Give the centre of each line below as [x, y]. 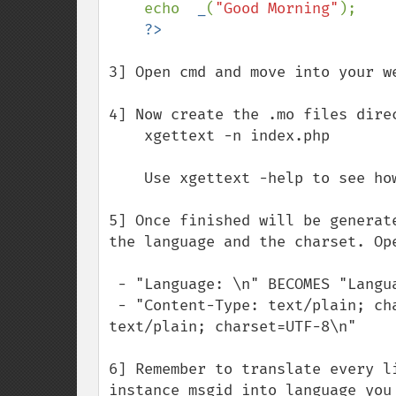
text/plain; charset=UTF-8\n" [232, 327]
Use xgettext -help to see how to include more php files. [126, 178]
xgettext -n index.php [126, 136]
